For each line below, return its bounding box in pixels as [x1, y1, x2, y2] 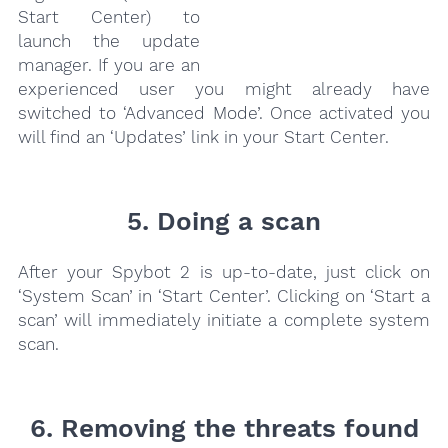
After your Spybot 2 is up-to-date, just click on [17, 261, 431, 282]
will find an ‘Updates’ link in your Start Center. [17, 126, 389, 147]
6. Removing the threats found [29, 412, 419, 443]
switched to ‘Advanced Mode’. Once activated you [17, 102, 431, 123]
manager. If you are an [17, 54, 201, 75]
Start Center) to [17, 6, 201, 27]
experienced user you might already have [17, 78, 431, 99]
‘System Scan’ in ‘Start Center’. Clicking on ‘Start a [17, 285, 431, 306]
